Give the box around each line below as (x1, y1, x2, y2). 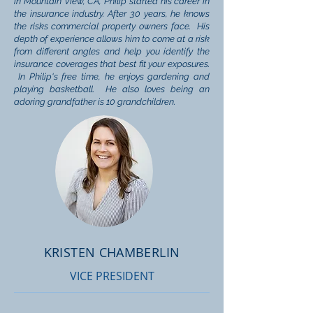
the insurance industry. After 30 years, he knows (14, 8, 210, 19)
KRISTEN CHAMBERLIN (43, 244, 180, 261)
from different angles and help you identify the (14, 46, 210, 57)
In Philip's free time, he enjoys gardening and (14, 71, 210, 82)
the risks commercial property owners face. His (14, 21, 210, 31)
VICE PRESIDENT (69, 268, 154, 284)
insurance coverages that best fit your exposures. (14, 59, 210, 69)
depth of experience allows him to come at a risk (14, 34, 210, 44)
